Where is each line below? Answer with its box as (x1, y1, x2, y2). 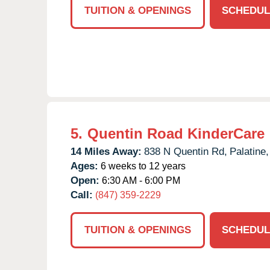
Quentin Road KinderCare (87, 125, 265, 142)
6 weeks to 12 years (98, 160, 186, 171)
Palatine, (230, 145, 269, 157)
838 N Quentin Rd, (144, 145, 227, 157)
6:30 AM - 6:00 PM (99, 175, 180, 186)
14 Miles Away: (71, 145, 142, 157)
